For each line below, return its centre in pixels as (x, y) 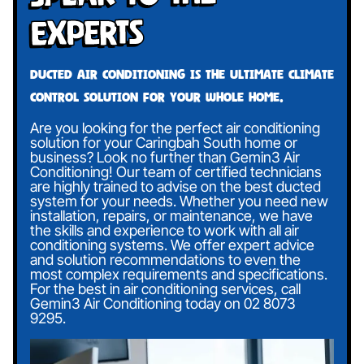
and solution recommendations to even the (165, 260)
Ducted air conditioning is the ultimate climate (182, 74)
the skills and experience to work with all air (165, 231)
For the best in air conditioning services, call (165, 289)
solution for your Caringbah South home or (164, 143)
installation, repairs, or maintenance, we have (171, 216)
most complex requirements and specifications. (179, 275)
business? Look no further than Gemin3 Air (165, 158)
